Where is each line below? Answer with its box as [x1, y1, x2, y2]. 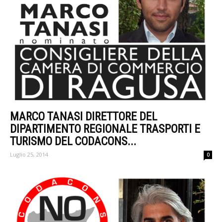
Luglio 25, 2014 [10, 151, 48, 159]
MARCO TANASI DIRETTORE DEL [10, 110, 157, 124]
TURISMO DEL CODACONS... [10, 135, 136, 149]
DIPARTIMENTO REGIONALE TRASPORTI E [10, 122, 200, 136]
